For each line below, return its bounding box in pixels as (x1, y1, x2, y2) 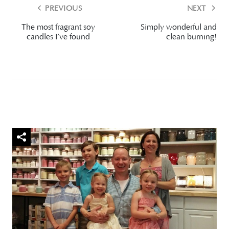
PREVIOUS (45, 5, 82, 13)
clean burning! (166, 32, 217, 41)
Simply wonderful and (141, 22, 217, 32)
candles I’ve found (27, 32, 90, 41)
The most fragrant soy (21, 22, 95, 32)
